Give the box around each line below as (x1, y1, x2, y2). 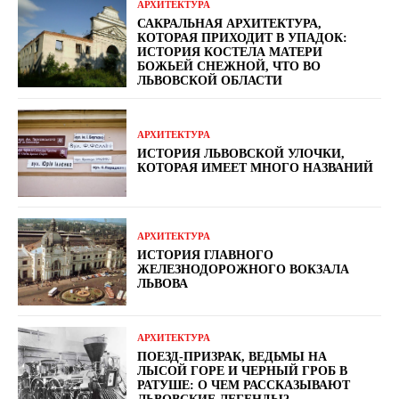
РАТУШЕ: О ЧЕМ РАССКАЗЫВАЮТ (137, 379, 351, 393)
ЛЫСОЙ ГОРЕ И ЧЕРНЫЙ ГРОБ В (137, 364, 348, 379)
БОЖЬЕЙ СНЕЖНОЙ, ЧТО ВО (137, 59, 322, 73)
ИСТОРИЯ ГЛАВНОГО (137, 248, 274, 263)
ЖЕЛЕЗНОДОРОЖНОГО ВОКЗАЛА (137, 263, 350, 277)
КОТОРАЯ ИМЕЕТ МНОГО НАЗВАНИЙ (137, 161, 374, 175)
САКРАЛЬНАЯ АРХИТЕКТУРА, (137, 16, 322, 30)
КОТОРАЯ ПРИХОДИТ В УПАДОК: (137, 30, 348, 45)
